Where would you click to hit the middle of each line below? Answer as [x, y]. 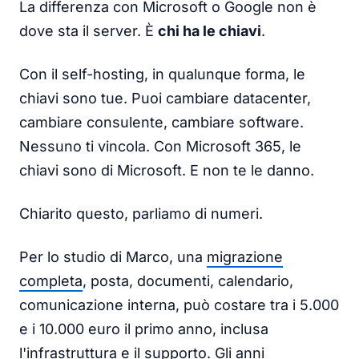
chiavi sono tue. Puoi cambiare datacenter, [165, 98]
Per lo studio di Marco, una [113, 256]
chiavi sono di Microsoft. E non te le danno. [167, 170]
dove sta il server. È [89, 30]
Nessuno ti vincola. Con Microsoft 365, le [160, 146]
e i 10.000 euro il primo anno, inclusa [144, 329]
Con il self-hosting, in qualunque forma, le [162, 74]
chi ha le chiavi [210, 30]
